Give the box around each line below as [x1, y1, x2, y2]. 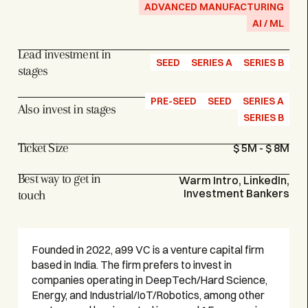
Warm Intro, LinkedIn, [179, 173, 289, 187]
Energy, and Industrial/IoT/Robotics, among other [32, 287, 265, 302]
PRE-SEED [151, 94, 197, 107]
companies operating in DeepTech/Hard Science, [32, 272, 268, 287]
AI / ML [252, 17, 284, 30]
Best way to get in [17, 170, 101, 186]
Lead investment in [17, 46, 111, 62]
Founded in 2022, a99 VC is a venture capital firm [32, 242, 265, 256]
